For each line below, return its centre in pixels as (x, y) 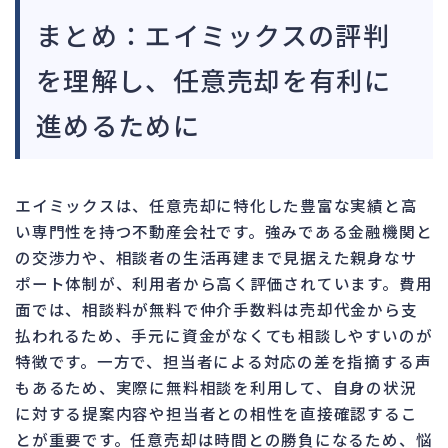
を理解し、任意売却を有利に (213, 79)
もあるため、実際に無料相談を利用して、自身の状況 (216, 386)
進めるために (118, 124)
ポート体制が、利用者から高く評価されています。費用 (224, 282)
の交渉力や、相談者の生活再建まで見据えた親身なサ (216, 256)
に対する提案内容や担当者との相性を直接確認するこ (216, 412)
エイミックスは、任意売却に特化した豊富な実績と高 (216, 204)
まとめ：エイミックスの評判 (213, 34)
